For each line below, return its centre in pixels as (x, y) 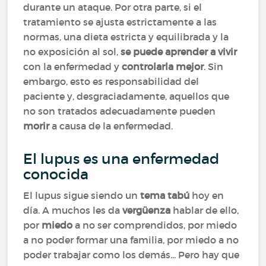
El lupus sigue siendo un (82, 195)
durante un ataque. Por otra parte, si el (113, 7)
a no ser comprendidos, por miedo (156, 225)
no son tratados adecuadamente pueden (120, 111)
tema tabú (166, 195)
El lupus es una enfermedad (121, 159)
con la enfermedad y (73, 66)
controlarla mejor (163, 66)
